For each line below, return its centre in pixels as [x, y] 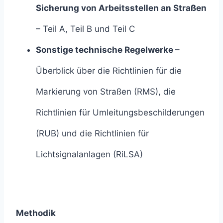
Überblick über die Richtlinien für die [109, 71]
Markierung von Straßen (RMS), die [106, 92]
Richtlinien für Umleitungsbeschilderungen [120, 113]
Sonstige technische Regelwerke [106, 50]
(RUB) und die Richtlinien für [92, 134]
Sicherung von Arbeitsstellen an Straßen [121, 8]
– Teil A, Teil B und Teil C [85, 29]
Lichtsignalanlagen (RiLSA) [89, 155]
